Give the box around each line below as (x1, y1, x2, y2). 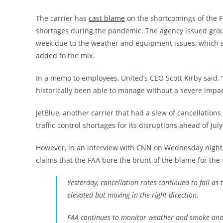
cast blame (89, 13, 125, 23)
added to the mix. (36, 51, 95, 60)
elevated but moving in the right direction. (67, 190, 199, 200)
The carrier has (36, 13, 89, 23)
